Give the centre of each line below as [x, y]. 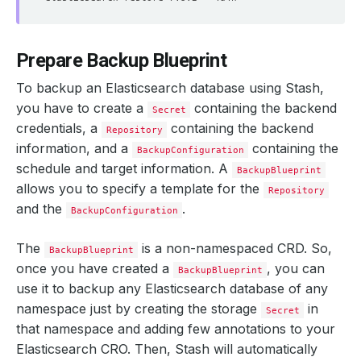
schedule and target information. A [124, 168]
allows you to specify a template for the [140, 189]
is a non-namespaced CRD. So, [235, 248]
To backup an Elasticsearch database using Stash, [170, 88]
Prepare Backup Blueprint [122, 60]
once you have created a [95, 268]
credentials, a [59, 128]
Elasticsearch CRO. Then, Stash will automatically [167, 349]
